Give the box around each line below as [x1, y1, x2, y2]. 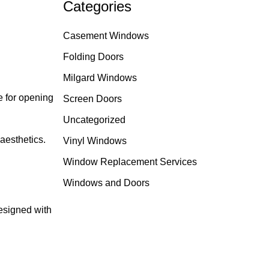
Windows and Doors [62, 178, 150, 188]
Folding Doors [62, 52, 124, 62]
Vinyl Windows [62, 136, 127, 146]
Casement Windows [62, 31, 149, 41]
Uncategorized [62, 115, 125, 125]
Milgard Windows [62, 73, 137, 83]
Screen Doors [62, 94, 122, 104]
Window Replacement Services [62, 157, 197, 167]
